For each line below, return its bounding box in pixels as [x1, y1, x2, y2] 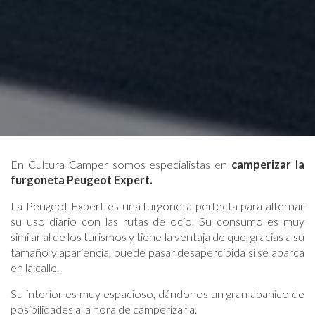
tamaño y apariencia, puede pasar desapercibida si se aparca [11, 245, 304, 259]
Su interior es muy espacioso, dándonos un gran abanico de [11, 286, 304, 300]
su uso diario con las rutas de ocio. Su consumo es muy [11, 214, 304, 228]
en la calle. [11, 260, 61, 274]
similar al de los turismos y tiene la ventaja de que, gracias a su [11, 229, 304, 243]
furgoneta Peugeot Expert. [11, 172, 153, 186]
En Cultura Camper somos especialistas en [11, 157, 232, 171]
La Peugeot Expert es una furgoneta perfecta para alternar [11, 198, 304, 212]
